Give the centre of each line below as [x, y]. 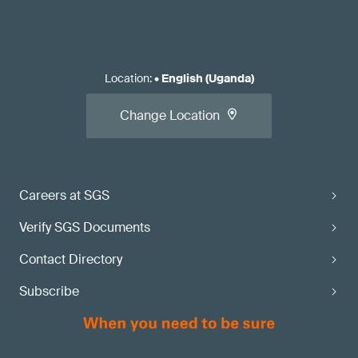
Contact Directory [71, 259]
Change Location [170, 115]
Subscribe [49, 291]
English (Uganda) [207, 78]
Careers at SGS [64, 195]
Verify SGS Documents [85, 227]
